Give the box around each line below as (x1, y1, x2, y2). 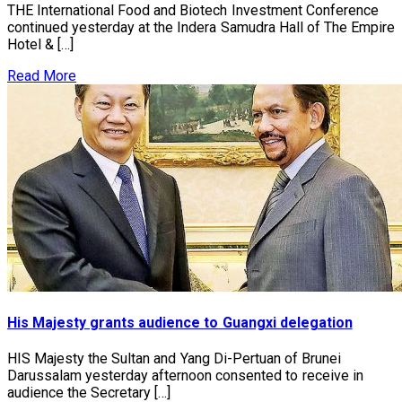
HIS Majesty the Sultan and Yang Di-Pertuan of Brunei (7, 350, 341, 368)
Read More (7, 66, 77, 84)
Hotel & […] (7, 35, 74, 53)
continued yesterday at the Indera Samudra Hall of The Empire (7, 18, 395, 36)
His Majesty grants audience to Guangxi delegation (7, 314, 353, 332)
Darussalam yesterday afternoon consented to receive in (7, 367, 363, 385)
